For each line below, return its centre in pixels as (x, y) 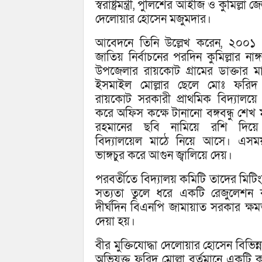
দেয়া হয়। (115, 222)
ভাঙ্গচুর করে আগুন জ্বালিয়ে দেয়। (164, 156)
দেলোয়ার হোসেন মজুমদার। (153, 20)
